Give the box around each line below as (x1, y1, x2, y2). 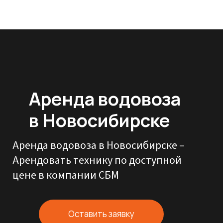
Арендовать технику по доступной (12, 152, 182, 168)
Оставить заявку (68, 208, 134, 220)
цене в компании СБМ (12, 167, 119, 183)
